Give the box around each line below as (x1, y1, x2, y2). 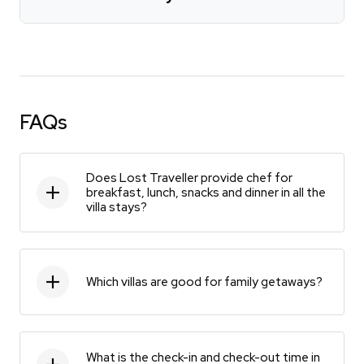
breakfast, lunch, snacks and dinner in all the (86, 184, 326, 201)
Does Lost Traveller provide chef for (86, 169, 292, 186)
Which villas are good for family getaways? (86, 273, 323, 290)
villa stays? (86, 198, 147, 215)
